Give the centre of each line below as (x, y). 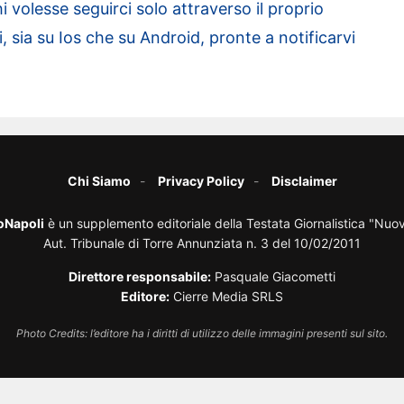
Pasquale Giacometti (273, 276)
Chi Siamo (99, 181)
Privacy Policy (201, 181)
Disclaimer (304, 181)
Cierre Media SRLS (226, 296)
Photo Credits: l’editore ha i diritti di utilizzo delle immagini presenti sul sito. (202, 333)
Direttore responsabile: (140, 276)
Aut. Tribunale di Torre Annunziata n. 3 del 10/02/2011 (202, 243)
